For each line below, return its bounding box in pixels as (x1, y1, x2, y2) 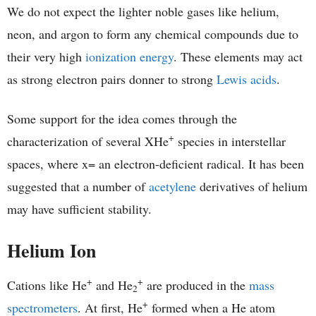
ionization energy (85, 47, 174, 65)
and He (92, 276, 133, 293)
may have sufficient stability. (7, 200, 152, 217)
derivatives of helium (196, 177, 308, 195)
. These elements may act (174, 47, 303, 65)
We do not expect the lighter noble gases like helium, (7, 2, 279, 20)
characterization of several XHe (7, 132, 169, 150)
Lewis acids (217, 70, 276, 87)
